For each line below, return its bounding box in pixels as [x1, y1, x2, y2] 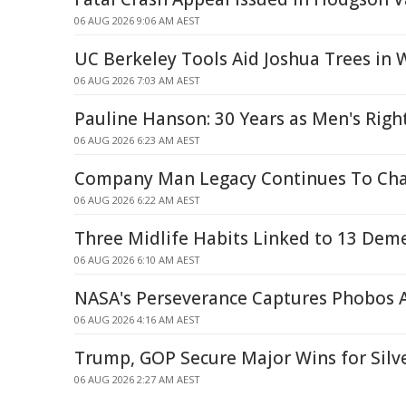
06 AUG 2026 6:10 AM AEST [74, 253, 200, 266]
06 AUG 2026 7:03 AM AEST [74, 73, 200, 87]
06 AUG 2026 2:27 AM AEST [74, 372, 200, 386]
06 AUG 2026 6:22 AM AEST [74, 193, 200, 207]
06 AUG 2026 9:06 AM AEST [74, 14, 200, 27]
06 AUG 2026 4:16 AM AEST [74, 313, 200, 326]
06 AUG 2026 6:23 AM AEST [74, 133, 200, 147]
